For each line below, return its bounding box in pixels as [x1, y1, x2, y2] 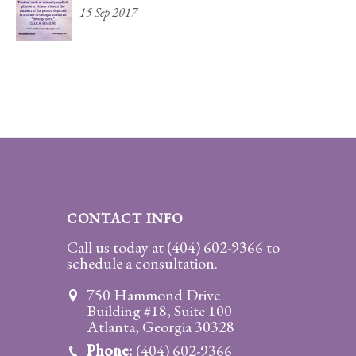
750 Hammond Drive [87, 284, 220, 306]
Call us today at [67, 237, 167, 258]
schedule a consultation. [67, 253, 218, 274]
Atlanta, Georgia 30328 [87, 316, 234, 338]
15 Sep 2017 [79, 4, 137, 21]
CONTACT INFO [67, 209, 183, 228]
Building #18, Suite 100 [87, 300, 232, 322]
